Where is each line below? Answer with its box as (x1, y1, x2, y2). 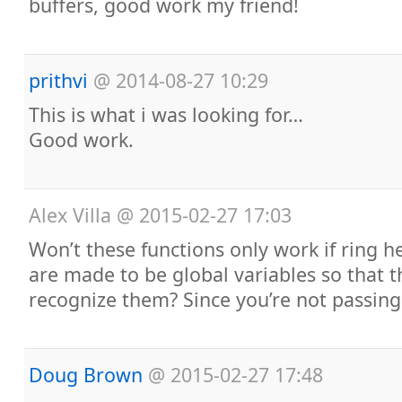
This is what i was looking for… (29, 101, 303, 127)
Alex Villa (29, 202, 111, 228)
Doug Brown (29, 362, 143, 388)
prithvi (29, 67, 88, 93)
